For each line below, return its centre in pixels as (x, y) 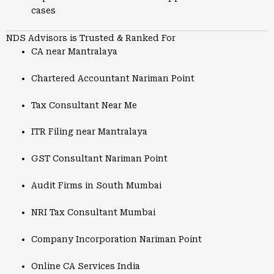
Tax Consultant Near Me (84, 105)
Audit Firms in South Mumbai (97, 186)
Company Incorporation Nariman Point (117, 239)
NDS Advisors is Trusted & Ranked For (91, 38)
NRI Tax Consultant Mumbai (94, 213)
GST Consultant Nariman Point (100, 159)
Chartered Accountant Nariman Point (113, 78)
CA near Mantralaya (75, 51)
